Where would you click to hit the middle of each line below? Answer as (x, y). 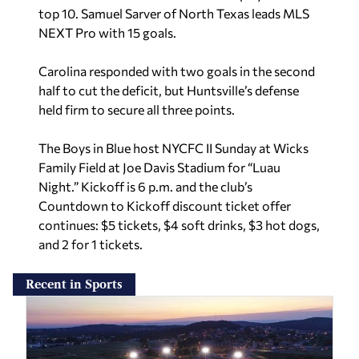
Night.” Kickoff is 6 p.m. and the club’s (145, 187)
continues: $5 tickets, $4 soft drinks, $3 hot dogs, (179, 225)
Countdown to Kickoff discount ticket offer (165, 206)
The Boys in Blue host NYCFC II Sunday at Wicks (173, 148)
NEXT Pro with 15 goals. (107, 33)
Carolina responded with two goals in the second (177, 71)
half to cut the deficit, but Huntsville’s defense (169, 91)
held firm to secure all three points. (137, 110)
